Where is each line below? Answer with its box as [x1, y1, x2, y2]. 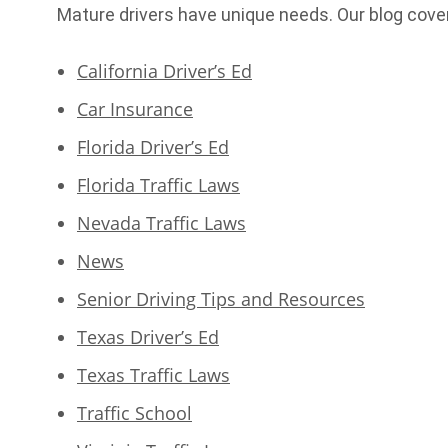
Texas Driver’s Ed [77, 325, 219, 349]
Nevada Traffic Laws [77, 211, 246, 235]
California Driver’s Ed [77, 59, 252, 83]
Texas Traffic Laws [77, 363, 230, 387]
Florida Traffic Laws [77, 173, 240, 197]
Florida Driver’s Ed [77, 135, 229, 159]
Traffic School [77, 401, 192, 425]
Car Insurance [77, 97, 193, 121]
